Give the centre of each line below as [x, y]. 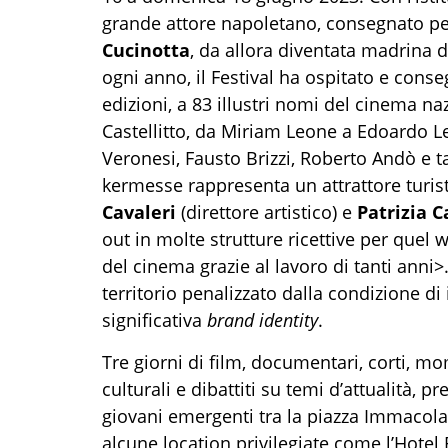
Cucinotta [146, 50]
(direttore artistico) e [266, 212]
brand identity [262, 320]
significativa [154, 320]
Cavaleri [139, 212]
